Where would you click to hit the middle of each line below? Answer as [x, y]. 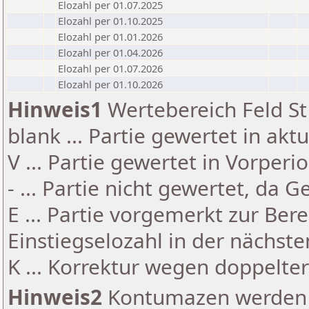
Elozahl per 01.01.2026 [110, 37]
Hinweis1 [55, 109]
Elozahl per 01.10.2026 [110, 84]
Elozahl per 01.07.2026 [110, 68]
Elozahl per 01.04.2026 [110, 52]
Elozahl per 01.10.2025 [110, 21]
